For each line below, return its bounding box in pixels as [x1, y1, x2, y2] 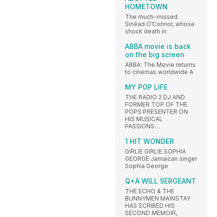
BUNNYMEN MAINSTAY [125, 195, 190, 202]
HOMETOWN [125, 2, 168, 11]
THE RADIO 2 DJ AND [125, 93, 185, 101]
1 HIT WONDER [125, 137, 174, 146]
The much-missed [125, 13, 178, 21]
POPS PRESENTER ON [125, 108, 188, 116]
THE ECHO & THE [125, 187, 174, 195]
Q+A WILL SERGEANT [125, 177, 196, 186]
